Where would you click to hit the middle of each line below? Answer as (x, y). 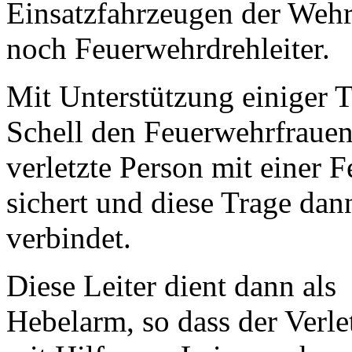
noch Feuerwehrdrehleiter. (168, 48)
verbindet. (69, 237)
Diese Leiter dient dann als (171, 285)
